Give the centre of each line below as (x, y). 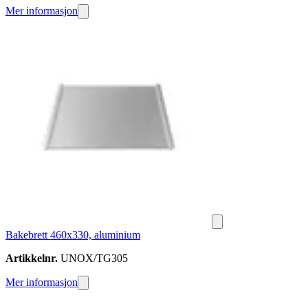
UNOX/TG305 (93, 258)
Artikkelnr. (32, 258)
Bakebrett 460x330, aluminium (73, 235)
